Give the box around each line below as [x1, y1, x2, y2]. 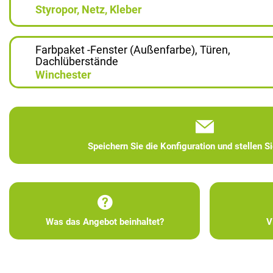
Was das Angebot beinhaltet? [45, 216, 164, 227]
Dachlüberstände [35, 55, 118, 68]
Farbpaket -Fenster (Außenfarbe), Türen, [35, 43, 230, 56]
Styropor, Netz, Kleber [35, 2, 142, 16]
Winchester [35, 68, 91, 81]
